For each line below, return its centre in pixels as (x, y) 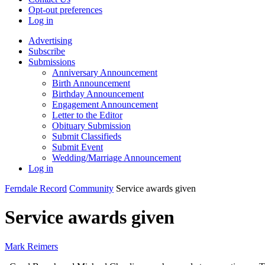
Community (91, 188)
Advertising (50, 41)
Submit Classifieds (87, 136)
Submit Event (77, 147)
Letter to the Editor (87, 115)
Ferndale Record (36, 188)
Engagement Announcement (105, 104)
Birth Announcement (91, 83)
